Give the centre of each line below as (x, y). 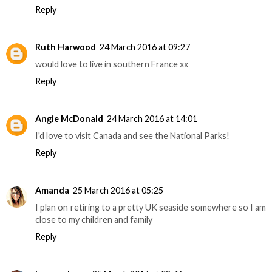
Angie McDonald (69, 118)
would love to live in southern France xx (112, 64)
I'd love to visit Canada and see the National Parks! (132, 135)
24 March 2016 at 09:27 (145, 47)
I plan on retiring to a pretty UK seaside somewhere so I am (151, 207)
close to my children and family (94, 219)
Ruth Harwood (66, 47)
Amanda (52, 190)
